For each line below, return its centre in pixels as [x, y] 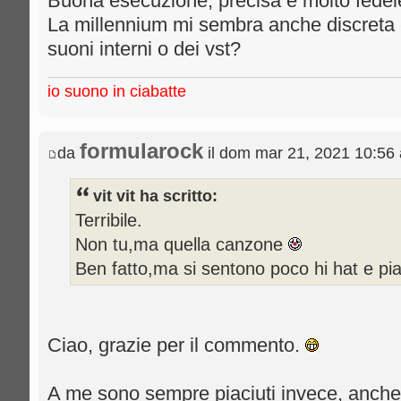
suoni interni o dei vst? [144, 49]
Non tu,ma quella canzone [182, 244]
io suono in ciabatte [117, 91]
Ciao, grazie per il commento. [176, 346]
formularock [141, 151]
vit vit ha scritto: [155, 196]
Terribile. [109, 220]
